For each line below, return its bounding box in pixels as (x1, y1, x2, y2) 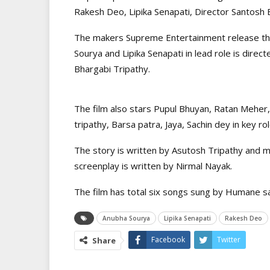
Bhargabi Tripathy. (74, 62, 150, 75)
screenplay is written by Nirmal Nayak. (74, 159, 232, 172)
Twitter (217, 234, 240, 245)
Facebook (151, 234, 185, 245)
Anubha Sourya (102, 213, 150, 222)
